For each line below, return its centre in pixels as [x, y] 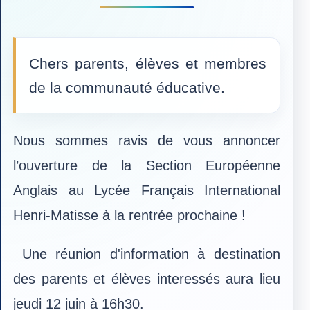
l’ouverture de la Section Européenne [147, 165]
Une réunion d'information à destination [151, 254]
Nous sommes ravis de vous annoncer [147, 140]
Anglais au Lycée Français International [147, 190]
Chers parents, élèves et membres [148, 64]
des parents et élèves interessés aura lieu [147, 279]
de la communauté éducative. [129, 88]
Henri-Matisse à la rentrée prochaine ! [129, 215]
